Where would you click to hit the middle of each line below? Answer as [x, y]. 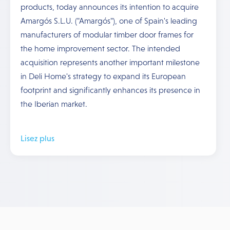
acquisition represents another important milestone [110, 62]
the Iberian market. [54, 104]
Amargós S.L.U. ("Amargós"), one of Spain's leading [109, 21]
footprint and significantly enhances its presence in [110, 90]
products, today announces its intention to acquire [110, 7]
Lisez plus [37, 138]
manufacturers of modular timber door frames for [107, 35]
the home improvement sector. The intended [100, 49]
